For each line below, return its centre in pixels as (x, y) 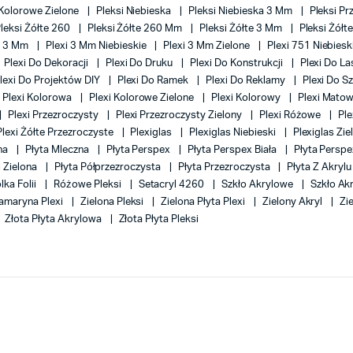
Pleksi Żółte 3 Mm (242, 29)
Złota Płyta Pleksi (158, 219)
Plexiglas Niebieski (234, 133)
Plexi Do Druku (140, 63)
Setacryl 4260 (173, 185)
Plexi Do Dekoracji (47, 63)
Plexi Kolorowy (247, 98)
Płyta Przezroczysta (225, 167)
